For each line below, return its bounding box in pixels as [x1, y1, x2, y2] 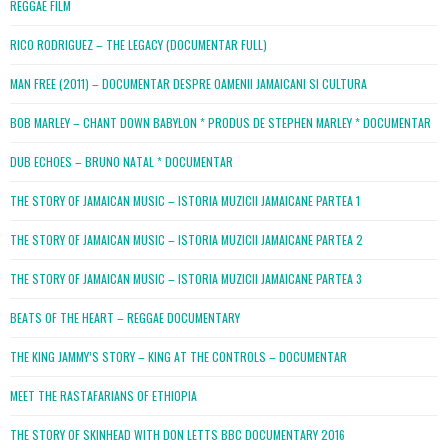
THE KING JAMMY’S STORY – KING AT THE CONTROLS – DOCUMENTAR [10, 347, 347, 365]
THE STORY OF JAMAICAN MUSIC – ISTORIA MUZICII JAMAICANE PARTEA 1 [10, 191, 360, 209]
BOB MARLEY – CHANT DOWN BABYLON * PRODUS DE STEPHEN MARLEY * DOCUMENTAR [10, 113, 431, 131]
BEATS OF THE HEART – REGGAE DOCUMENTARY [10, 308, 240, 326]
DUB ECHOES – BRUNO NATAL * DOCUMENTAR [10, 152, 233, 170]
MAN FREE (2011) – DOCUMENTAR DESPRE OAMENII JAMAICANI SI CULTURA [10, 74, 367, 92]
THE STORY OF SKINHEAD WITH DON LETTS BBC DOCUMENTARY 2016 [10, 425, 345, 443]
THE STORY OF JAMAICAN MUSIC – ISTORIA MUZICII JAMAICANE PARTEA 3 [10, 269, 362, 287]
